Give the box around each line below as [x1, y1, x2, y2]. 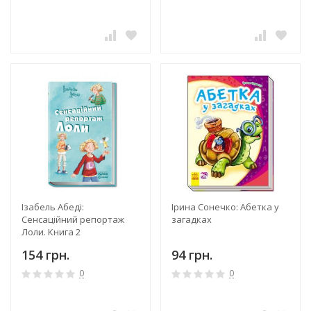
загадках [171, 213, 212, 226]
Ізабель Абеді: [22, 201, 84, 214]
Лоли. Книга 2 [22, 226, 81, 239]
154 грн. [22, 246, 69, 264]
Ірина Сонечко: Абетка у [171, 201, 279, 214]
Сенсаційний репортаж [22, 213, 124, 226]
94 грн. [171, 246, 212, 264]
